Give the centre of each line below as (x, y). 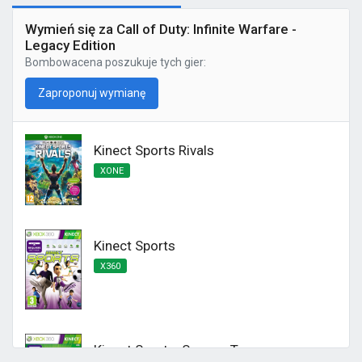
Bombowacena (64, 62)
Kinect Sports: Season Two (175, 350)
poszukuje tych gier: (154, 62)
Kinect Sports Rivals (154, 150)
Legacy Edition (70, 45)
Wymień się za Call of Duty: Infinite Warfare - (161, 29)
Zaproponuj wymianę (92, 93)
